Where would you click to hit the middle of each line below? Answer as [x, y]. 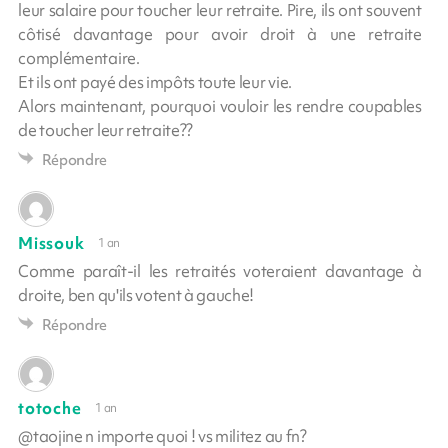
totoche [50, 407]
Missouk [51, 242]
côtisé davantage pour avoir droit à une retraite [220, 33]
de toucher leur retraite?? [106, 129]
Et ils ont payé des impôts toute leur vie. [155, 81]
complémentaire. [79, 57]
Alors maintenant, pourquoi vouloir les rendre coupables [220, 105]
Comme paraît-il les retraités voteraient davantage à [220, 270]
